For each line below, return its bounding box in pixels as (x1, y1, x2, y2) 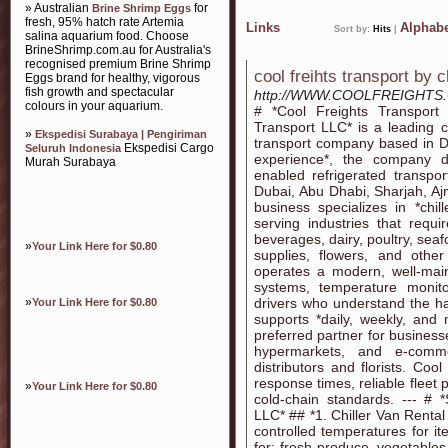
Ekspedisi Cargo (121, 141, 214, 155)
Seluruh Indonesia (25, 142, 121, 154)
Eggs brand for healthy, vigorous (25, 71, 200, 85)
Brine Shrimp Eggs (92, 2, 191, 14)
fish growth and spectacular (25, 85, 174, 99)
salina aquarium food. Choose (25, 29, 189, 43)
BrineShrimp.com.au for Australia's (25, 43, 211, 57)
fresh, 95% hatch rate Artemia (25, 15, 184, 29)
